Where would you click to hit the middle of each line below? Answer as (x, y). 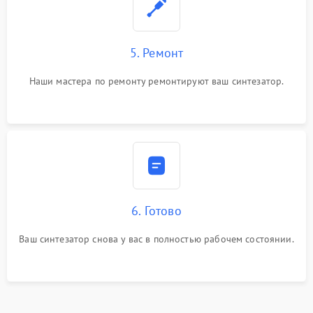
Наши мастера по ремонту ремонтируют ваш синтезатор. (156, 81)
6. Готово (156, 211)
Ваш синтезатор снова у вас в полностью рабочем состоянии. (156, 239)
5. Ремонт (156, 53)
